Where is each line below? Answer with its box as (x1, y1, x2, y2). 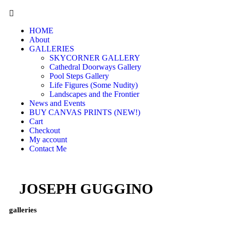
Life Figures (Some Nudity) (49, 81, 138, 89)
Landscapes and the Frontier (49, 90, 139, 98)
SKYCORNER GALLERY (49, 53, 140, 62)
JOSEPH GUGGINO (19, 181, 153, 197)
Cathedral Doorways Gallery (49, 63, 141, 71)
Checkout (29, 126, 60, 135)
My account (29, 135, 67, 144)
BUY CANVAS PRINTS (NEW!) (29, 108, 140, 117)
